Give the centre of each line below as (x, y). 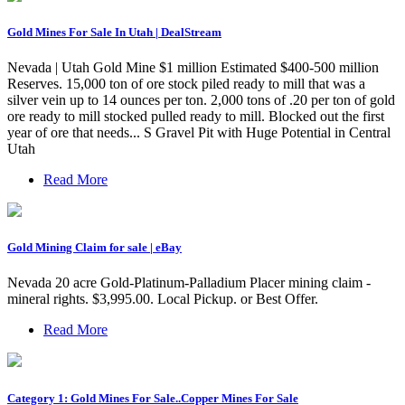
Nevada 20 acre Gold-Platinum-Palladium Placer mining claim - (189, 283)
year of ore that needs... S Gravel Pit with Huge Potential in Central (199, 133)
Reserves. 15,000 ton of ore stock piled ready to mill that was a (186, 84)
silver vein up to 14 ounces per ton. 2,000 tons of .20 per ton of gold (201, 100)
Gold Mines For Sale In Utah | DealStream (114, 32)
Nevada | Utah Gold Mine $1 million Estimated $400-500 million (193, 68)
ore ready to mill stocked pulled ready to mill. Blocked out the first (196, 117)
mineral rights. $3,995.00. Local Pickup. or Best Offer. (163, 299)
